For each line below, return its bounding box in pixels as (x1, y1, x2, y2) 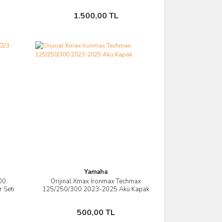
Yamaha (84, 167, 108, 176)
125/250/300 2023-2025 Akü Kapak (42, 184, 150, 194)
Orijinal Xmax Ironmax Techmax (50, 176, 141, 186)
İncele (91, 178, 111, 188)
